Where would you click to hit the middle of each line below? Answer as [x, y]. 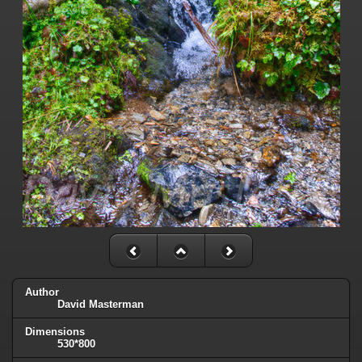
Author [42, 292]
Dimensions [55, 331]
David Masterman [101, 304]
